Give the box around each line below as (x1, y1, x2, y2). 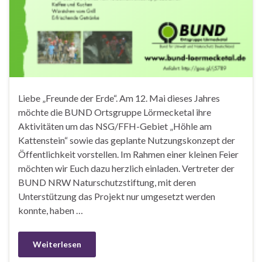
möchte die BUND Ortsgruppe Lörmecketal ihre (18, 106, 211, 118)
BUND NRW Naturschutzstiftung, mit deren (18, 177, 196, 188)
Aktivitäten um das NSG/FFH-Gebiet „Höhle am (18, 120, 212, 132)
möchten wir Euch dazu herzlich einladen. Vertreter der (18, 163, 235, 174)
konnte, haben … (18, 205, 83, 216)
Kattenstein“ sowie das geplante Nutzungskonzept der (18, 135, 235, 146)
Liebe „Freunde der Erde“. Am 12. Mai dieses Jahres (18, 92, 220, 104)
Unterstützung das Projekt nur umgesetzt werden (18, 191, 215, 202)
